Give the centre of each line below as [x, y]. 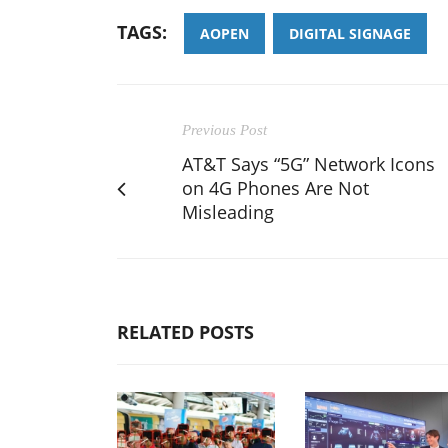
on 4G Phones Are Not [275, 187]
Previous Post [224, 129]
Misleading [228, 211]
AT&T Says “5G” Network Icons [308, 163]
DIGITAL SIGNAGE [350, 33]
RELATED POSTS [185, 331]
